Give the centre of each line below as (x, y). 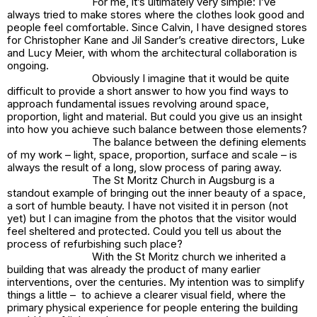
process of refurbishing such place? (96, 244)
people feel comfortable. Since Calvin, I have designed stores (157, 28)
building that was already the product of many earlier (134, 270)
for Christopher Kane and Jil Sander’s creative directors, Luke (156, 40)
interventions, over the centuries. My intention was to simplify (156, 282)
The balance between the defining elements (199, 142)
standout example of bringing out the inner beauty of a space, (156, 193)
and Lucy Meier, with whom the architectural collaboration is (152, 53)
